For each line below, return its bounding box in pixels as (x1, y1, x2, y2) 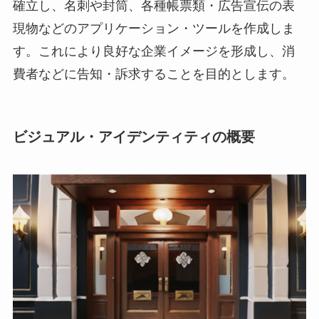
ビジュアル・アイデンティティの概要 (12, 128, 255, 145)
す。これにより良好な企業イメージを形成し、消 (12, 43, 295, 58)
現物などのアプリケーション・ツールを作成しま (12, 21, 295, 36)
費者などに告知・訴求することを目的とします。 (12, 66, 295, 81)
